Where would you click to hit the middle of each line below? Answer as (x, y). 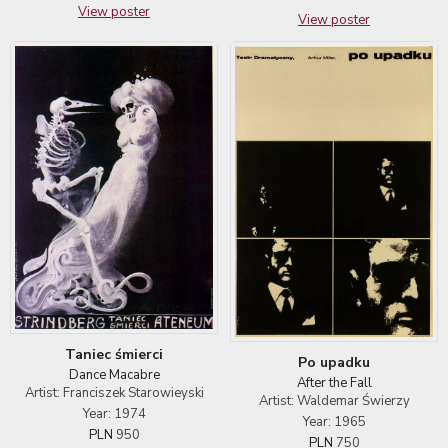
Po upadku (334, 363)
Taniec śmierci (114, 354)
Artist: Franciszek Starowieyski (114, 392)
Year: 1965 (334, 422)
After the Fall (334, 383)
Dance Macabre (114, 374)
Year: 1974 (114, 413)
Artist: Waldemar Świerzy (334, 401)
